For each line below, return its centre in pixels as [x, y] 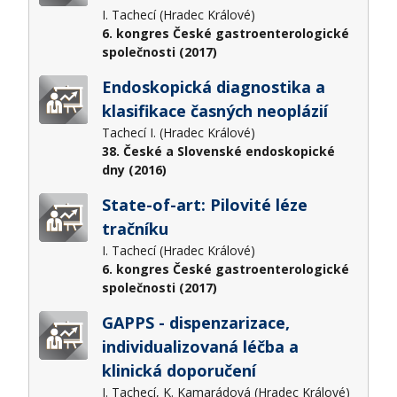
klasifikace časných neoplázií [214, 110]
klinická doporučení [179, 370]
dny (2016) [134, 169]
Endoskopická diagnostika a [213, 86]
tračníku [135, 228]
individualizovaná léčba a [200, 346]
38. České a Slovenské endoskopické [218, 151]
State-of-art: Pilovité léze [204, 204]
